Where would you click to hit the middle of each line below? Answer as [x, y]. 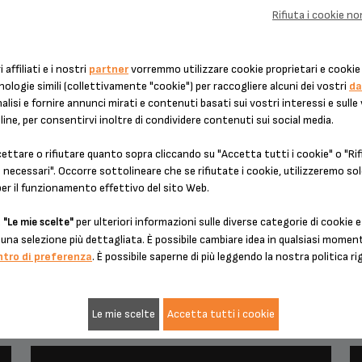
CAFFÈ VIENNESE [181, 14]
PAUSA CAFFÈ [181, 266]
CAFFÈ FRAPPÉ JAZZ [181, 288]
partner [109, 69]
